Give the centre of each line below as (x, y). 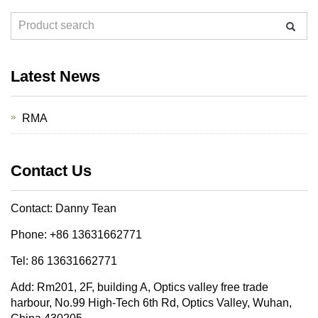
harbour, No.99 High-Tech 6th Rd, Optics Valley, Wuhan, (151, 303)
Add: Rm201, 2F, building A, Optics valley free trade (139, 287)
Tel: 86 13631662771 (64, 261)
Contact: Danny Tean (64, 208)
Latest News (55, 76)
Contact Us (51, 171)
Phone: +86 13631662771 (76, 235)
